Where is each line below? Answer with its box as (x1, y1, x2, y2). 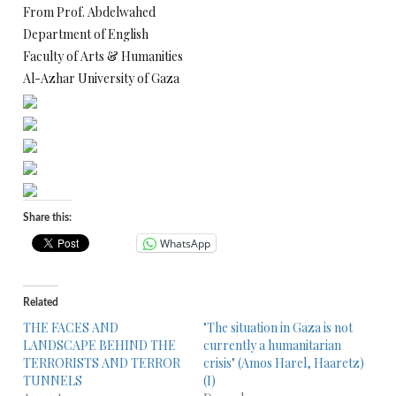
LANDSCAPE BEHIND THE (23, 337, 176, 354)
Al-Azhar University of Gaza (23, 70, 179, 87)
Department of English (23, 26, 148, 42)
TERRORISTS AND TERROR (23, 354, 180, 371)
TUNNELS (23, 372, 82, 389)
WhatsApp (160, 235, 210, 251)
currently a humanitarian (202, 337, 341, 354)
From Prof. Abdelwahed (23, 4, 156, 20)
